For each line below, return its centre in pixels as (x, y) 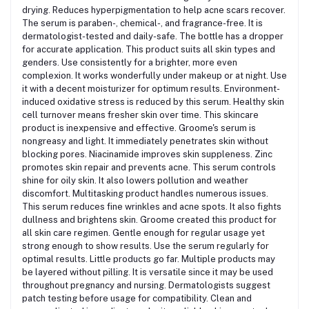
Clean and (231, 298)
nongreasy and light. (64, 141)
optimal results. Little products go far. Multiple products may (149, 259)
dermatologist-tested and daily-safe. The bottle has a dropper (153, 36)
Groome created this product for (208, 219)
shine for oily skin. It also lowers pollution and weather (135, 180)
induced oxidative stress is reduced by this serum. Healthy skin (153, 101)
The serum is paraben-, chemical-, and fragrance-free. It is (142, 23)
